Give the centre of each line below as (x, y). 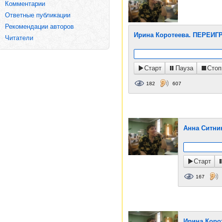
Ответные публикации (38, 15)
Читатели (19, 38)
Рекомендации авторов (39, 27)
